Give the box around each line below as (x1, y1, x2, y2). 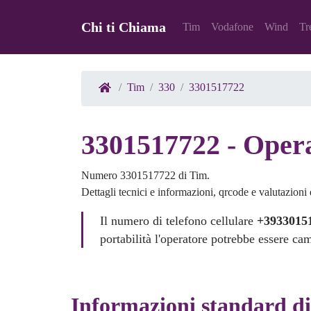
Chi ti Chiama (81, 19, 166, 35)
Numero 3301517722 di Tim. (81, 169, 210, 182)
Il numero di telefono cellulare (100, 214, 258, 228)
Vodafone (211, 21, 253, 33)
